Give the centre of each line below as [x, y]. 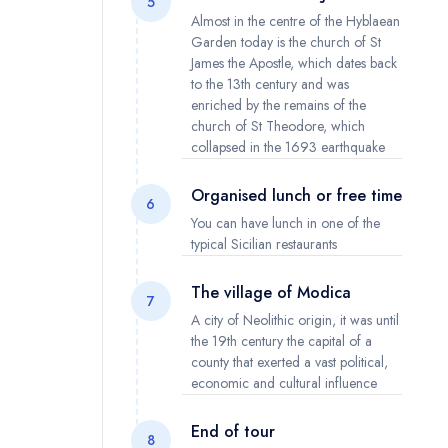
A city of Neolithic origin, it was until [294, 319]
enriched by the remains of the [278, 104]
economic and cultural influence [283, 382]
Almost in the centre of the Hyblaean [295, 20]
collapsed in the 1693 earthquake [287, 146]
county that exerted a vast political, [289, 361]
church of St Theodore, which [277, 125]
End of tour [232, 431]
